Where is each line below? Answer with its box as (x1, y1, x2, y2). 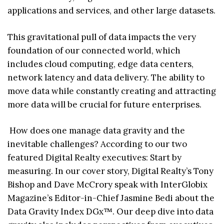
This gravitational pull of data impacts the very (7, 31, 196, 42)
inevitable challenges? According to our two (7, 138, 187, 150)
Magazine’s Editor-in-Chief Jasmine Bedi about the (7, 192, 214, 204)
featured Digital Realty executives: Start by (7, 152, 181, 163)
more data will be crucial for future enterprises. (7, 98, 201, 110)
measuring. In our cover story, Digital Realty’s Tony (7, 165, 213, 177)
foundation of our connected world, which (7, 44, 180, 56)
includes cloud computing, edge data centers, (7, 58, 193, 69)
